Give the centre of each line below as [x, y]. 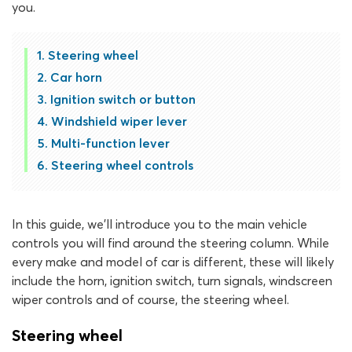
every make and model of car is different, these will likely [173, 262]
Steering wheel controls [122, 165]
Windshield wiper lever [119, 121]
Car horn [76, 77]
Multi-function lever [110, 143]
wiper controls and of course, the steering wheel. [150, 299]
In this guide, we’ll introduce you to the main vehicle [159, 224]
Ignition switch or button [123, 99]
